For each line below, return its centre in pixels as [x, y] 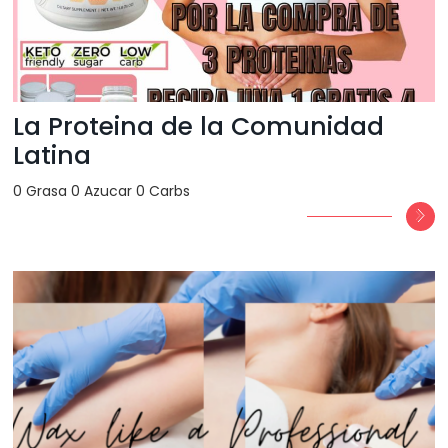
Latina [52, 156]
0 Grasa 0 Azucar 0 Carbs [102, 191]
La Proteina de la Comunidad [199, 127]
